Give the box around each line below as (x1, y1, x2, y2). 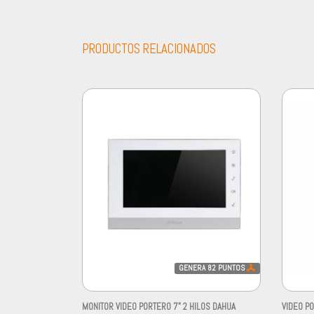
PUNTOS (216, 262, 247, 273)
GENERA (179, 262, 208, 273)
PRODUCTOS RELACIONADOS (82, 41, 216, 58)
